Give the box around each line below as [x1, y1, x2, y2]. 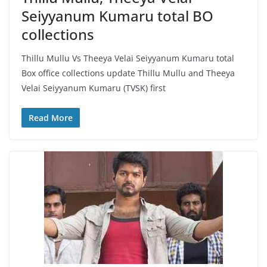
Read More [29, 111, 73, 123]
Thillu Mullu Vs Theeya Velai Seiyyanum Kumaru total [21, 52, 234, 64]
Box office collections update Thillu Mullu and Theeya [21, 67, 235, 79]
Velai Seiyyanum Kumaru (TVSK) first [21, 82, 166, 94]
